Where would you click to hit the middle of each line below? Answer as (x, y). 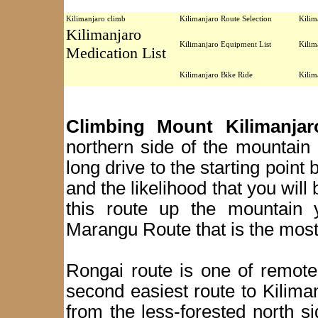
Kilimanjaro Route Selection (226, 18)
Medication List (116, 53)
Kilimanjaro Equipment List (225, 44)
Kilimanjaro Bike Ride (216, 75)
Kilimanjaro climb (96, 18)
